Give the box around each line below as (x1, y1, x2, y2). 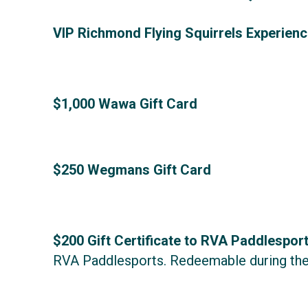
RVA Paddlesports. (53, 252, 166, 269)
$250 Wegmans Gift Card (53, 162, 211, 178)
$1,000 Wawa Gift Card (53, 96, 197, 112)
